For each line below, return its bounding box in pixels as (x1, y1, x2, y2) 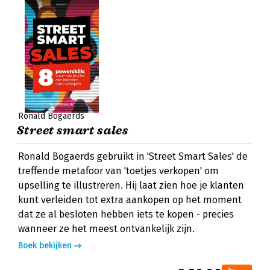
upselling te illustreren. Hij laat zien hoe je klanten (18, 180, 244, 191)
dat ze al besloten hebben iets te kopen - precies (18, 209, 234, 220)
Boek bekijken (18, 240, 72, 251)
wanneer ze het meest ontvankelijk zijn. (18, 223, 195, 234)
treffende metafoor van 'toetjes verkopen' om (18, 165, 219, 177)
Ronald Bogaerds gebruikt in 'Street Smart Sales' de (18, 151, 248, 162)
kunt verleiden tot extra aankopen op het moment (18, 194, 242, 206)
